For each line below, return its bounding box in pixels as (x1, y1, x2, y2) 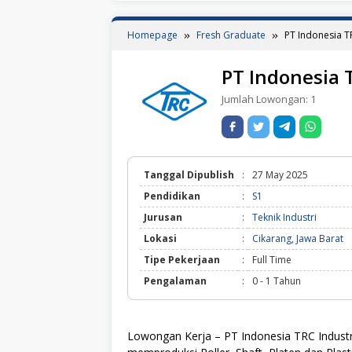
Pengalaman (144, 273, 207, 288)
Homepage (127, 27, 178, 42)
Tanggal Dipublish (144, 167, 234, 181)
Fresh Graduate (196, 27, 266, 42)
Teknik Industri (252, 210, 317, 224)
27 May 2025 (252, 167, 308, 181)
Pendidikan (144, 189, 200, 203)
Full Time (252, 252, 291, 266)
